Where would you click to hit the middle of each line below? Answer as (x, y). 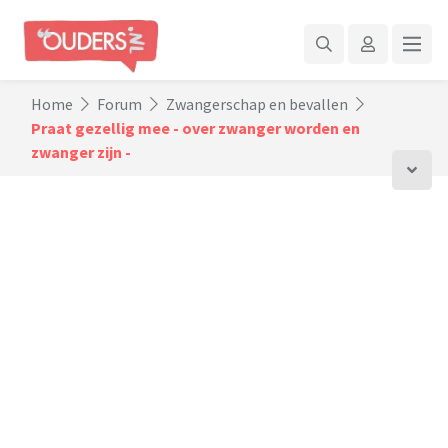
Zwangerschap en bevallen (257, 104)
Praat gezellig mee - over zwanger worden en (195, 128)
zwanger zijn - (81, 152)
